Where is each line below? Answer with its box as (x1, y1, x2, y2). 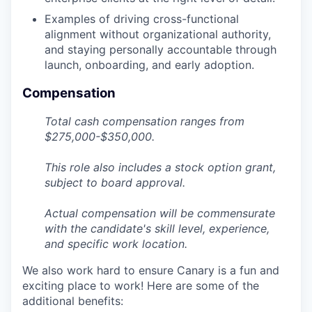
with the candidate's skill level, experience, (45, 221, 270, 236)
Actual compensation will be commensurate (45, 206, 275, 221)
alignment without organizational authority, (45, 26, 271, 41)
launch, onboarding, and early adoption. (45, 57, 254, 72)
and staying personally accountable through (45, 42, 276, 56)
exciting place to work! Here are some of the (22, 279, 259, 293)
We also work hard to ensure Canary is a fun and (22, 263, 279, 278)
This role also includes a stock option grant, (45, 160, 276, 175)
